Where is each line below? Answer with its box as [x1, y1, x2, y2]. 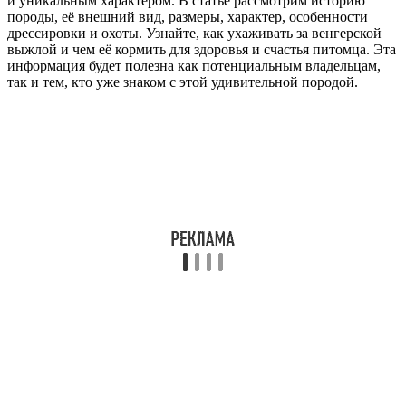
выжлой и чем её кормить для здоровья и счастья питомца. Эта [7, 41, 396, 57]
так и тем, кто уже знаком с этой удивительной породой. [7, 73, 358, 90]
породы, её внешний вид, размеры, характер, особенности [7, 8, 368, 24]
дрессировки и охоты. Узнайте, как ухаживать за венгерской [7, 24, 382, 41]
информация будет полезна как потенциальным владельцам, [7, 57, 381, 73]
